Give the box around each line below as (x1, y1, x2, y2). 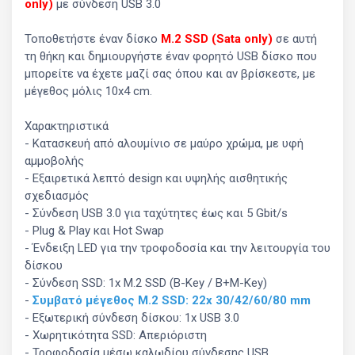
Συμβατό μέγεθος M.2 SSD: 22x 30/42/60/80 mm (32, 293, 314, 307)
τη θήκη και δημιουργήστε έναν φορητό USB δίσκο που (25, 49, 317, 63)
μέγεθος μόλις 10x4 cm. (25, 84, 155, 98)
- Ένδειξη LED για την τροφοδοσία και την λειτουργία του (25, 241, 330, 255)
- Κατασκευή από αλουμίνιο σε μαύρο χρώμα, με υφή (25, 136, 303, 151)
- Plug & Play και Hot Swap (25, 223, 167, 238)
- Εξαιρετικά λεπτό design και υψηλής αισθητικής (25, 171, 288, 185)
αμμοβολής (25, 154, 87, 168)
